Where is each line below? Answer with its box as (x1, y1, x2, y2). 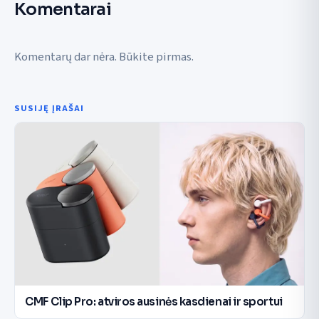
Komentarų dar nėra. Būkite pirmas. (14, 48, 194, 66)
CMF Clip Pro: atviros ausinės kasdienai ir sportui (25, 295, 283, 309)
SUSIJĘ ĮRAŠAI (14, 102, 84, 115)
